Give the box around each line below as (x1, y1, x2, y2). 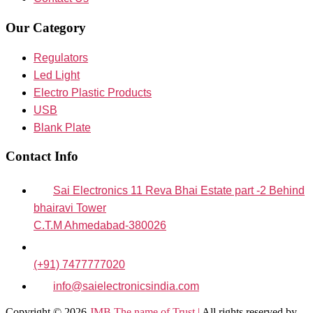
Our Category (6, 20, 86, 36)
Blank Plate (34, 121, 91, 133)
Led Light (34, 68, 80, 81)
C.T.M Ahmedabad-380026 (34, 219, 166, 232)
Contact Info (6, 149, 78, 164)
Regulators (34, 51, 88, 64)
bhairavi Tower (34, 202, 106, 214)
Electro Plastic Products (34, 86, 152, 99)
